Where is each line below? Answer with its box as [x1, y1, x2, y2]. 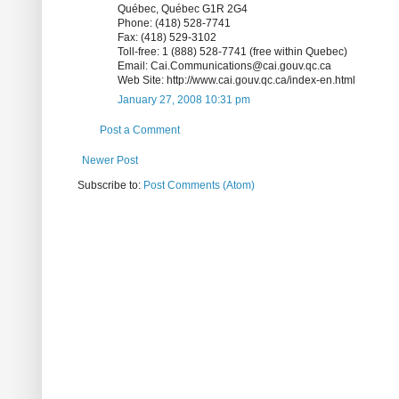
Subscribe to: [77, 179, 143, 192]
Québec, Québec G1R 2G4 [118, 3, 248, 16]
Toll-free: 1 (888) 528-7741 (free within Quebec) [118, 45, 347, 59]
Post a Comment [100, 124, 180, 137]
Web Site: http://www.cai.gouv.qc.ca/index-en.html [118, 74, 355, 87]
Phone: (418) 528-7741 [118, 17, 231, 30]
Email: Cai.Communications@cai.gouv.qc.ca [118, 60, 331, 73]
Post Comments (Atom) [143, 179, 255, 192]
